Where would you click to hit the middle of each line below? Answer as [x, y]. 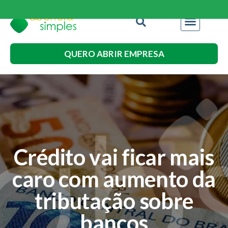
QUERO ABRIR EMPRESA [114, 53]
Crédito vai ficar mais [114, 157]
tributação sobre [114, 201]
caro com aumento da [114, 179]
